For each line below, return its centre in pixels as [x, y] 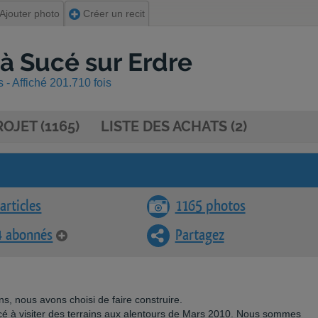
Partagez [199, 235]
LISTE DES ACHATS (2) [174, 126]
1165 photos [210, 206]
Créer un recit [113, 13]
